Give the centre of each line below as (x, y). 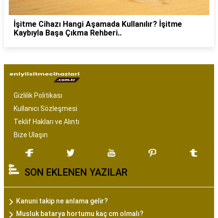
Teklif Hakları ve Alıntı (46, 122)
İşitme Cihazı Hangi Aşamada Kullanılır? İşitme (98, 24)
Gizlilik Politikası (38, 96)
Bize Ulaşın (31, 135)
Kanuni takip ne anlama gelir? (62, 201)
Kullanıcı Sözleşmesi (45, 109)
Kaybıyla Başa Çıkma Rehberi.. (68, 33)
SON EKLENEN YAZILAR (76, 173)
